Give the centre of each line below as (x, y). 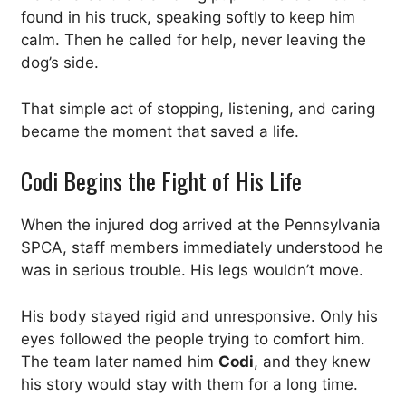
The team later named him (120, 361)
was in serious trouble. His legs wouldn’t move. (192, 271)
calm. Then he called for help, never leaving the (193, 40)
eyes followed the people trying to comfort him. (193, 338)
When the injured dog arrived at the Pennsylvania (201, 225)
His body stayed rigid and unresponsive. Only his (199, 316)
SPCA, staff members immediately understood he (202, 248)
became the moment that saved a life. (160, 131)
